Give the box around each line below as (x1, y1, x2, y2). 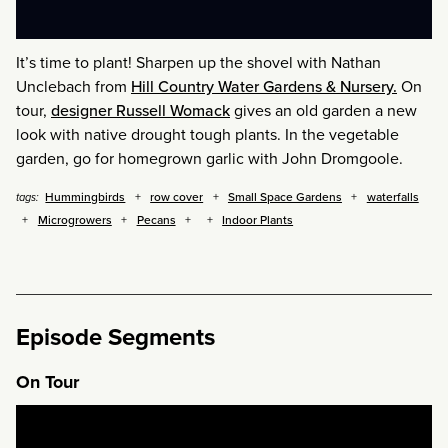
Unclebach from (16, 75, 131, 99)
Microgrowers (37, 211, 112, 230)
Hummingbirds (45, 188, 126, 207)
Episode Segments (16, 319, 215, 356)
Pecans (136, 211, 176, 230)
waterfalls (366, 188, 419, 207)
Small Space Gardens (227, 188, 342, 207)
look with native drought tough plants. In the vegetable (16, 123, 399, 147)
